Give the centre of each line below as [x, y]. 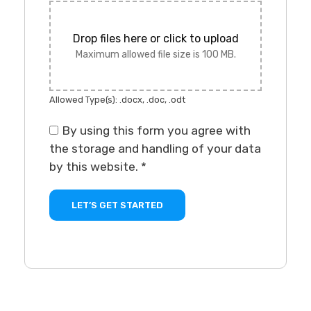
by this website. [95, 167]
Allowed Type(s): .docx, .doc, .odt [117, 100]
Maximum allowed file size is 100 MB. [155, 54]
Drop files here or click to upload [155, 38]
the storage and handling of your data [155, 149]
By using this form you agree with [156, 131]
